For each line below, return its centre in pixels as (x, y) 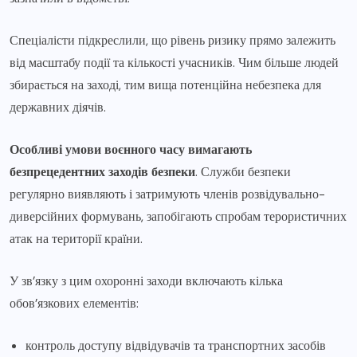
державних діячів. (58, 107)
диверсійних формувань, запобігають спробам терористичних (178, 216)
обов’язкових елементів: (74, 303)
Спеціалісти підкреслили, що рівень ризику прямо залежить (173, 40)
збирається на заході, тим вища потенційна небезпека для (165, 84)
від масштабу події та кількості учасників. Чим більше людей (174, 62)
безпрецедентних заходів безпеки (102, 171)
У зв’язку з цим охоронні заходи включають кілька (146, 280)
